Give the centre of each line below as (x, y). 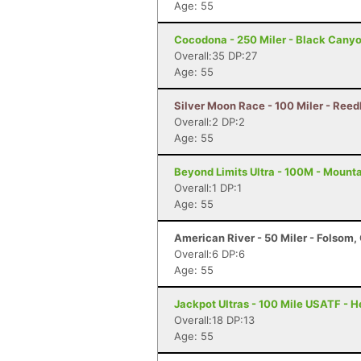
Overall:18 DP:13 (214, 320)
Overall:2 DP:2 (210, 122)
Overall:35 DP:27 (216, 56)
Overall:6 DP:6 (210, 254)
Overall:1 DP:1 (208, 188)
